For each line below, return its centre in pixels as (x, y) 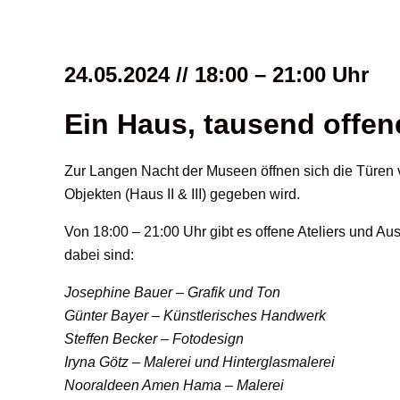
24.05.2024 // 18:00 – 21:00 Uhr (217, 75)
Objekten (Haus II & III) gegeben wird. (182, 195)
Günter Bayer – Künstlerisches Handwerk (195, 316)
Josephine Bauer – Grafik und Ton (172, 293)
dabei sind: (99, 255)
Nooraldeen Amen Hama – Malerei (174, 386)
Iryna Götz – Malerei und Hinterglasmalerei (200, 362)
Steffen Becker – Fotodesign (154, 339)
